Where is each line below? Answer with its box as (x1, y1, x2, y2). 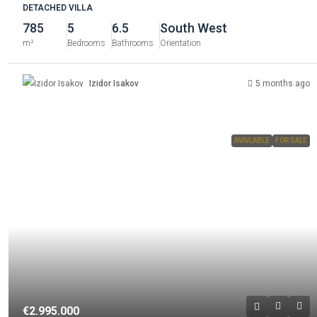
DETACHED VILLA (23, 2, 93, 13)
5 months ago (255, 79, 311, 88)
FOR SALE (275, 137, 308, 145)
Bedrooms (67, 38, 105, 48)
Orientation (160, 38, 201, 48)
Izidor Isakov (89, 79, 139, 88)
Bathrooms (112, 38, 154, 48)
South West (160, 20, 227, 35)
